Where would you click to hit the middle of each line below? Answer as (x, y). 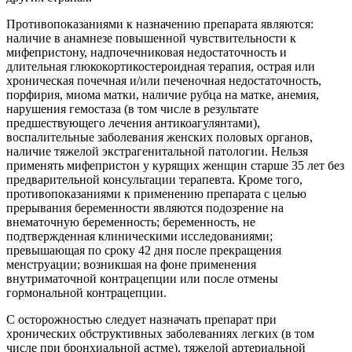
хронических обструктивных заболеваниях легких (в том (160, 333)
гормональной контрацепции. (86, 292)
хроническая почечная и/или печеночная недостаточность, (164, 80)
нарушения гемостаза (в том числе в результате (132, 108)
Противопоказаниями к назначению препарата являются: (160, 24)
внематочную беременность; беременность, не (131, 222)
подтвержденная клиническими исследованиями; (139, 236)
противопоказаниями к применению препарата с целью (156, 193)
